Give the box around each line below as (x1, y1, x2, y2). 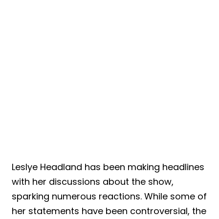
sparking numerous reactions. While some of (12, 190, 207, 202)
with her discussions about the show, (12, 175, 174, 188)
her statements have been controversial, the (12, 204, 206, 217)
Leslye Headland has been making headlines (12, 160, 204, 173)
